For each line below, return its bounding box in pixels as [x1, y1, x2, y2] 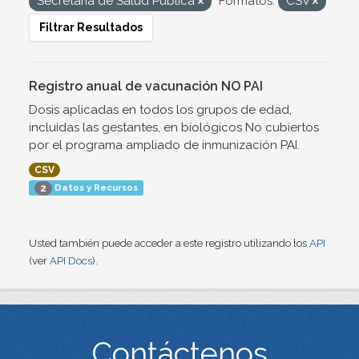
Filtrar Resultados [39, 21, 143, 34]
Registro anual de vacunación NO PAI [29, 79, 263, 94]
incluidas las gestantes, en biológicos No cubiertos [29, 120, 319, 135]
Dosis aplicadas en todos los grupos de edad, [29, 103, 292, 117]
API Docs [50, 255, 92, 268]
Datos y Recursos [51, 182, 138, 193]
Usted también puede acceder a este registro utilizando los [29, 237, 309, 250]
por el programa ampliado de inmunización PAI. [29, 138, 300, 152]
